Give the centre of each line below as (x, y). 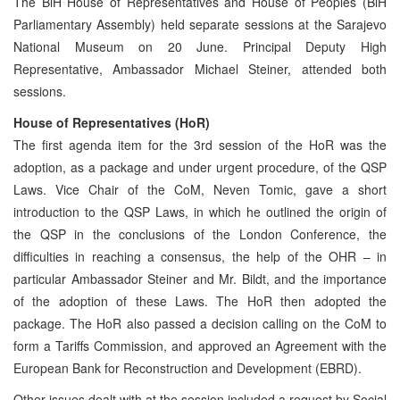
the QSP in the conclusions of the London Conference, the (200, 233)
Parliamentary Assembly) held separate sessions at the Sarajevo (200, 24)
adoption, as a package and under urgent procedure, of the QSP (200, 167)
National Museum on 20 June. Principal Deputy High (200, 46)
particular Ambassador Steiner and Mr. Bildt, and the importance (200, 278)
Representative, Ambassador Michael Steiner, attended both (200, 68)
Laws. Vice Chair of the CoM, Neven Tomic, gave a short (200, 189)
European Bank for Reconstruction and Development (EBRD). (187, 367)
